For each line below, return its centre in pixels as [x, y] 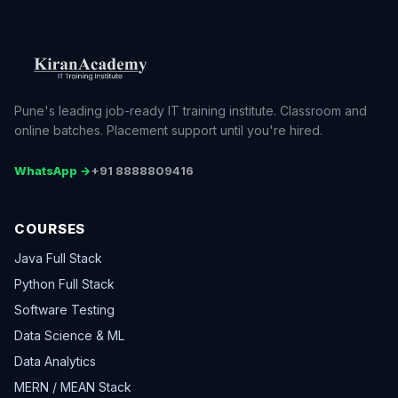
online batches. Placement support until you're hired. [168, 131]
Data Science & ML [69, 336]
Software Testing [64, 310]
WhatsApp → [52, 171]
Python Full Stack [64, 284]
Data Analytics [55, 362]
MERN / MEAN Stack [73, 387]
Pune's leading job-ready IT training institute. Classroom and [191, 111]
